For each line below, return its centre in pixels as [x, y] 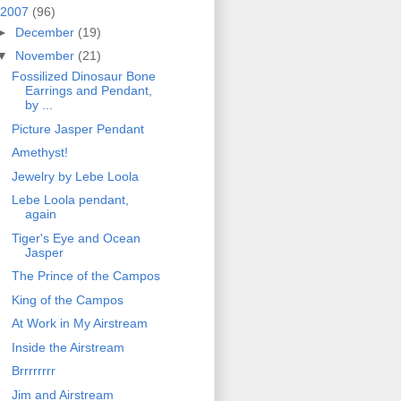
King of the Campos [67, 299]
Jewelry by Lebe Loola [75, 176]
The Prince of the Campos [85, 276]
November [46, 56]
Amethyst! [39, 153]
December [46, 32]
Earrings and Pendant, [88, 91]
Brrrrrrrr [33, 371]
